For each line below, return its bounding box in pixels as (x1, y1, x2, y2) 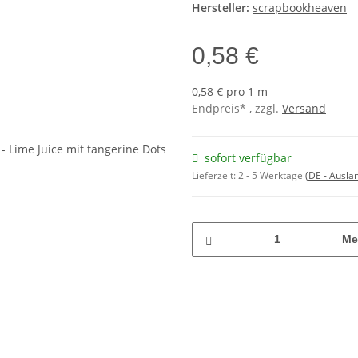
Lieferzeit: (192, 168, 238, 182)
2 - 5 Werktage (238, 168, 305, 182)
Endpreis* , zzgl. (192, 100, 282, 116)
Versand (282, 100, 326, 116)
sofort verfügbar (205, 149, 292, 165)
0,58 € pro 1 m (192, 83, 268, 99)
